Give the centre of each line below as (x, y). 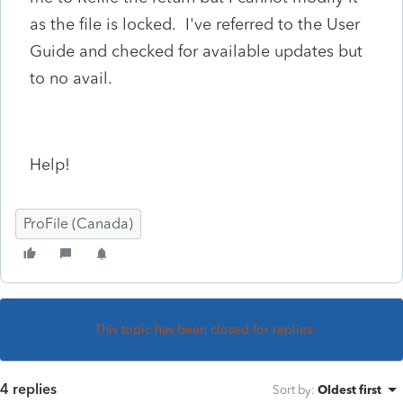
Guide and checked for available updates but (196, 51)
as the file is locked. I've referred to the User (195, 24)
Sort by (292, 389)
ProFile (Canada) (78, 223)
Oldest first (349, 389)
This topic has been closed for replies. (205, 329)
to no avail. (71, 78)
